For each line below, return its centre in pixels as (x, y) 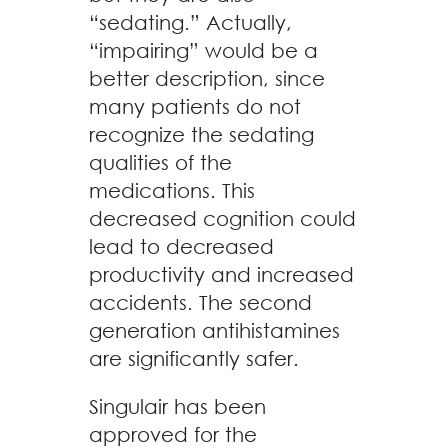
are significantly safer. (194, 358)
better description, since (207, 78)
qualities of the (160, 162)
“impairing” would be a (203, 50)
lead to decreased (181, 246)
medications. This (172, 190)
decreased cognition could (222, 218)
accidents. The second (200, 302)
